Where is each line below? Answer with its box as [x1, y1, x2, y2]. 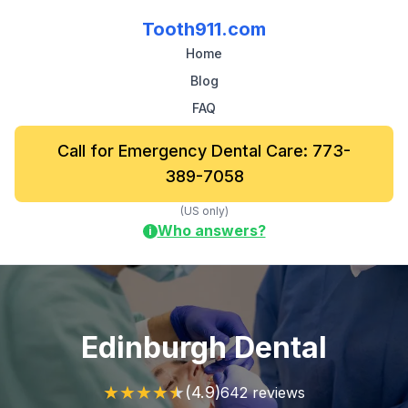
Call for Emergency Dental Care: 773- [57, 141, 351, 160]
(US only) [179, 204, 229, 218]
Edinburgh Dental [81, 330, 327, 365]
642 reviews [220, 382, 305, 402]
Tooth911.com [142, 18, 266, 40]
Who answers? [157, 221, 266, 240]
